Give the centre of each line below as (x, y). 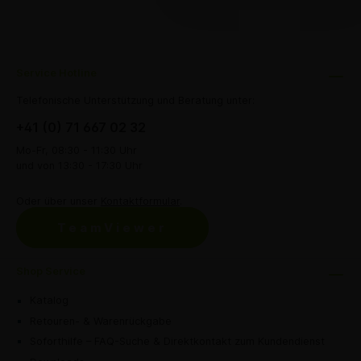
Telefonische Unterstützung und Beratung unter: (135, 100)
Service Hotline (56, 73)
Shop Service (51, 272)
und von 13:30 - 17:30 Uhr (79, 165)
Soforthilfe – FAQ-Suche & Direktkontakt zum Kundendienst (177, 342)
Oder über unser (58, 201)
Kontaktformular (140, 201)
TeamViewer (112, 228)
